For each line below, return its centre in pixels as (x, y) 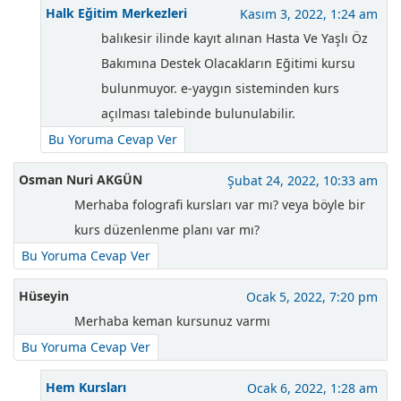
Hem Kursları (86, 388)
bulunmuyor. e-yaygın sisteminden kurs (220, 89)
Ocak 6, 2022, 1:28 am (312, 388)
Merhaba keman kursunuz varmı (172, 321)
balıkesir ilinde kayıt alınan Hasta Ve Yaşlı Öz (235, 38)
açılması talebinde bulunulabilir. (198, 114)
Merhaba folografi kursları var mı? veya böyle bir (220, 205)
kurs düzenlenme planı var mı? (167, 230)
